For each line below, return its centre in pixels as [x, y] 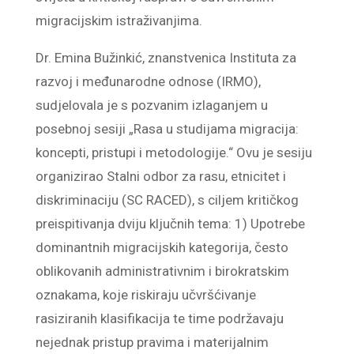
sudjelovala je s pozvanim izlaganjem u [151, 105]
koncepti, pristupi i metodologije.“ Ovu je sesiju [173, 152]
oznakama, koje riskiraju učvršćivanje [145, 294]
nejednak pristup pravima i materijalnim [152, 342]
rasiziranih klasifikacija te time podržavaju [159, 318]
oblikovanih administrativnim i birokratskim [162, 271]
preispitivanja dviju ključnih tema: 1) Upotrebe [170, 223]
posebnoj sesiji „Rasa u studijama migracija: [167, 128]
